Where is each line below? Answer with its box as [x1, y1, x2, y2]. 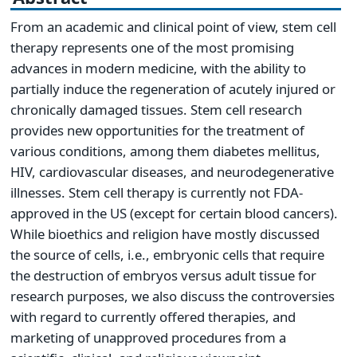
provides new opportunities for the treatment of [10, 121, 304, 140]
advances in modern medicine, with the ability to [10, 59, 306, 78]
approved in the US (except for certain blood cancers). [10, 204, 338, 223]
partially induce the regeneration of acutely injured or [10, 80, 335, 99]
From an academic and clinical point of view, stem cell [10, 18, 336, 37]
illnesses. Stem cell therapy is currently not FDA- [10, 183, 303, 202]
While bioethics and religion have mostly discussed [10, 225, 320, 244]
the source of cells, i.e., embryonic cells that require [10, 245, 324, 265]
